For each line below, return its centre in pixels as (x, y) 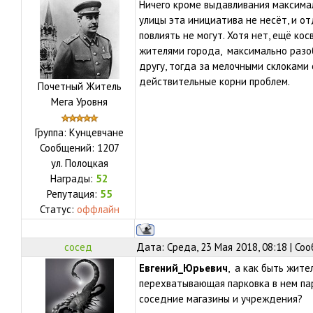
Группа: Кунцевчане (79, 132)
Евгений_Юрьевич (183, 268)
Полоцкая (86, 163)
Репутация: (73, 194)
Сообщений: (68, 148)
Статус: (58, 209)
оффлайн (98, 209)
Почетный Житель (79, 86)
